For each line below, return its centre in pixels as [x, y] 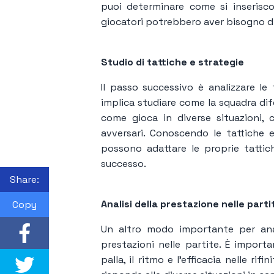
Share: [24, 179]
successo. [124, 163]
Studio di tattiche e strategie [172, 62]
